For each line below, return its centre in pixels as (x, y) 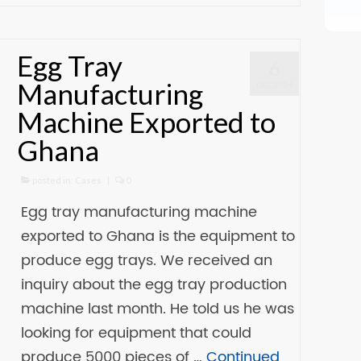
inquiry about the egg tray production (154, 285)
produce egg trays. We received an (147, 261)
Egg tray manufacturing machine (139, 212)
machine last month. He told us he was (158, 309)
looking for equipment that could (137, 333)
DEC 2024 (275, 85)
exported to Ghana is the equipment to (158, 237)
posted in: (53, 180)
